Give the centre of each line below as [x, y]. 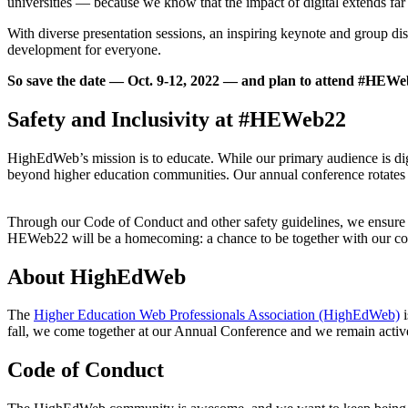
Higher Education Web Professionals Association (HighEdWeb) [217, 315]
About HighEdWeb [97, 276]
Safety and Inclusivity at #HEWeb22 [177, 119]
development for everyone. [84, 49]
